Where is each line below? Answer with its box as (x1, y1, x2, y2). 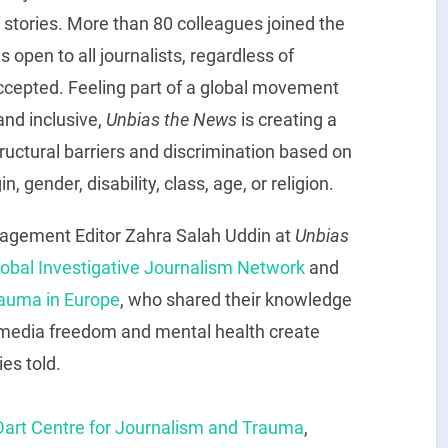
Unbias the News (105, 109, 237, 131)
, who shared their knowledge (119, 288, 352, 310)
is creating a (236, 109, 337, 131)
